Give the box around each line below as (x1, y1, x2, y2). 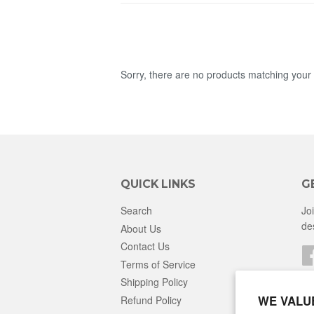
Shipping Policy (121, 275, 188, 289)
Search (121, 203, 152, 217)
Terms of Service (121, 257, 196, 271)
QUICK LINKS (121, 177, 196, 191)
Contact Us (121, 239, 170, 253)
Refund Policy (121, 292, 182, 307)
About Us (121, 221, 161, 235)
